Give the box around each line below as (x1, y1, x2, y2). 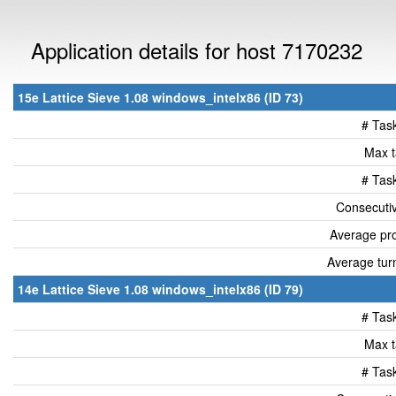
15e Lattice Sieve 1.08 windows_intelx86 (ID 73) (18, 88, 303, 106)
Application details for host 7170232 (31, 34, 362, 65)
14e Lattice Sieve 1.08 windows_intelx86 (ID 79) (18, 280, 303, 298)
